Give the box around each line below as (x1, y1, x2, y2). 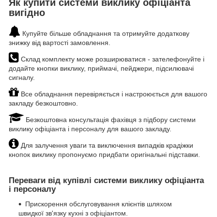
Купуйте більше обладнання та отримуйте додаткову (20, 29, 189, 37)
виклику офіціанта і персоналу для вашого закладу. (9, 124, 171, 133)
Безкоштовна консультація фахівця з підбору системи (24, 115, 196, 124)
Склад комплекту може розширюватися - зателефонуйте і (19, 55, 204, 63)
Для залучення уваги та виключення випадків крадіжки (19, 141, 193, 149)
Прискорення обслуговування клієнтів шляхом (25, 200, 172, 208)
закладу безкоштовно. (9, 99, 78, 107)
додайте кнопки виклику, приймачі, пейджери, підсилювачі (9, 64, 194, 72)
